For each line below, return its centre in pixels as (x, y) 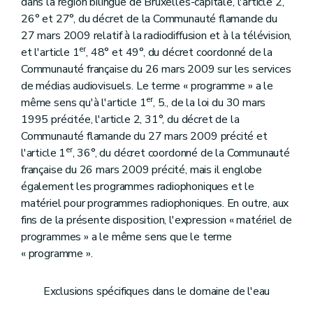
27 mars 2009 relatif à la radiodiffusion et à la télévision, (156, 36)
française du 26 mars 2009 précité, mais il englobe (142, 170)
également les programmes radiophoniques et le (138, 187)
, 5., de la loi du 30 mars (209, 103)
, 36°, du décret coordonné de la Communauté (181, 153)
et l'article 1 (50, 53)
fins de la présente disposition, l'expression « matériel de (156, 220)
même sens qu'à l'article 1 (84, 103)
